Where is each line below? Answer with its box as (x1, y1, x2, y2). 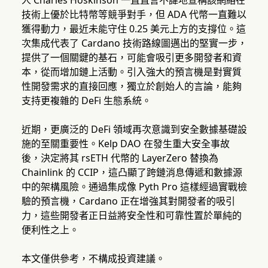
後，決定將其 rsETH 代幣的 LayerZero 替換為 (21, 151, 218, 165)
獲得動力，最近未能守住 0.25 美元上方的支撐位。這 (21, 22, 246, 36)
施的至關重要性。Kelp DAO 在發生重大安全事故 (21, 137, 230, 151)
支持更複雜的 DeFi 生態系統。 (21, 94, 151, 108)
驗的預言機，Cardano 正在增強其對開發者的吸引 (21, 194, 235, 208)
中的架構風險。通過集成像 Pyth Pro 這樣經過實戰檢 (21, 180, 247, 194)
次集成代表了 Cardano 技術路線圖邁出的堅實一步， (21, 36, 247, 50)
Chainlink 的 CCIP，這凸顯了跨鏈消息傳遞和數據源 (21, 166, 242, 179)
